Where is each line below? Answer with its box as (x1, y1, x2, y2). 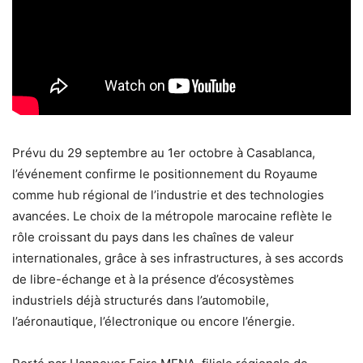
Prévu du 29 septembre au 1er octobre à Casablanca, (12, 145, 315, 161)
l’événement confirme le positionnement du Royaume (12, 166, 318, 182)
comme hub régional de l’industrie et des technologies (12, 187, 324, 203)
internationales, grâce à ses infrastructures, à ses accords (12, 250, 344, 267)
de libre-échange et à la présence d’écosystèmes (12, 271, 294, 288)
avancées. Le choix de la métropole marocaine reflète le (12, 208, 332, 224)
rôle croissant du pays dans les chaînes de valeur (12, 229, 294, 246)
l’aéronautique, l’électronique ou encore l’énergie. (12, 314, 295, 330)
